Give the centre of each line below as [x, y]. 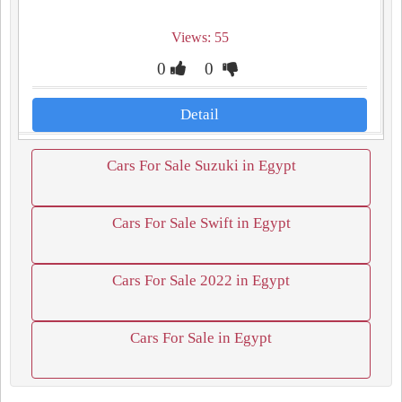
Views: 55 [200, 37]
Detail [200, 114]
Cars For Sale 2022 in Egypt [201, 280]
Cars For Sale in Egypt [201, 338]
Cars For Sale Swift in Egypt [201, 223]
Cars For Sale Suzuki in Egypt [201, 166]
